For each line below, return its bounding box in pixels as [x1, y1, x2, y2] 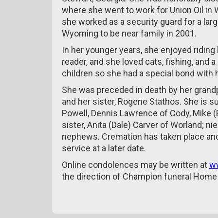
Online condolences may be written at [62, 160, 209, 170]
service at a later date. [62, 143, 146, 153]
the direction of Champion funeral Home [62, 171, 217, 182]
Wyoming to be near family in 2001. [62, 28, 197, 38]
